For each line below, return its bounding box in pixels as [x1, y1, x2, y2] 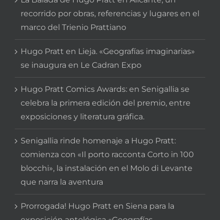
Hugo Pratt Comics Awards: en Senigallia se [21, 84, 190, 94]
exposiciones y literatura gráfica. [21, 111, 144, 121]
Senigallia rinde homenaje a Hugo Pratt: [21, 136, 176, 145]
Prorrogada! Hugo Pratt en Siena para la [21, 201, 174, 211]
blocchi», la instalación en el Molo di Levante [21, 163, 192, 173]
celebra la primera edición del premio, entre [21, 98, 191, 108]
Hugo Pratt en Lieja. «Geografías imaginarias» [21, 46, 195, 56]
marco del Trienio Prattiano [21, 22, 126, 32]
